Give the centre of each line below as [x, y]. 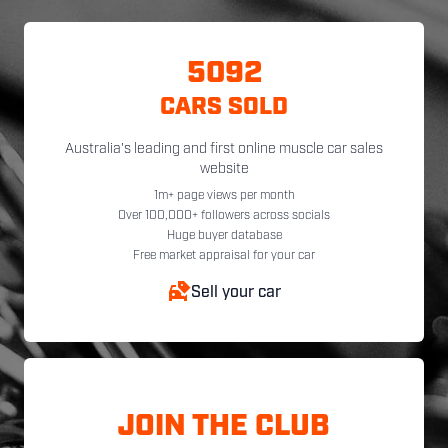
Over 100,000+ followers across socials [224, 216]
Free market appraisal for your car [224, 256]
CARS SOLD [224, 108]
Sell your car [236, 293]
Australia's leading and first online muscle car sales [224, 149]
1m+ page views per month [224, 196]
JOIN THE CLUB [224, 427]
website [224, 169]
